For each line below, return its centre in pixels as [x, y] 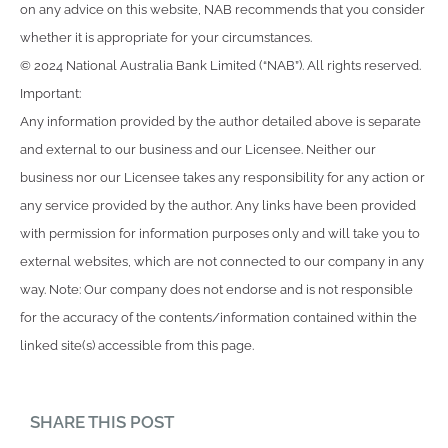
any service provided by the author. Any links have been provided [218, 205]
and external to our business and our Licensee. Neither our [198, 149]
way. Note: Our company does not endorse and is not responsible [216, 289]
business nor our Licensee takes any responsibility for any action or [222, 177]
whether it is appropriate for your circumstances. [166, 37]
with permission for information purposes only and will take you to [220, 233]
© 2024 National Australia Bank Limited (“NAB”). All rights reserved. [220, 65]
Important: [50, 93]
